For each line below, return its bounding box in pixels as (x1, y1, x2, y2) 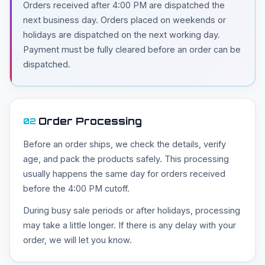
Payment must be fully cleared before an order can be (23, 44, 241, 55)
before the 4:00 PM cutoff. (23, 183, 130, 194)
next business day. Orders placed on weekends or (23, 15, 226, 25)
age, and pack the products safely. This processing (23, 154, 229, 164)
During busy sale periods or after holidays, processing (23, 205, 240, 216)
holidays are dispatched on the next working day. (23, 30, 220, 40)
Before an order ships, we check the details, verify (23, 139, 226, 150)
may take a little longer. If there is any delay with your (23, 220, 236, 231)
